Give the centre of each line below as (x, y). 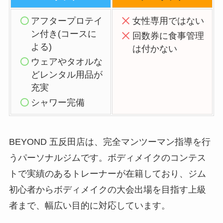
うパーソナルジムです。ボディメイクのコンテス (107, 158)
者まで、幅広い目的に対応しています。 (89, 206)
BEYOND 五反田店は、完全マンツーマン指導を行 (110, 142)
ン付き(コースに (64, 34)
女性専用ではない (168, 21)
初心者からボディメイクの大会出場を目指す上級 (107, 190)
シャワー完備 (58, 103)
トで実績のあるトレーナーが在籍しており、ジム (107, 174)
